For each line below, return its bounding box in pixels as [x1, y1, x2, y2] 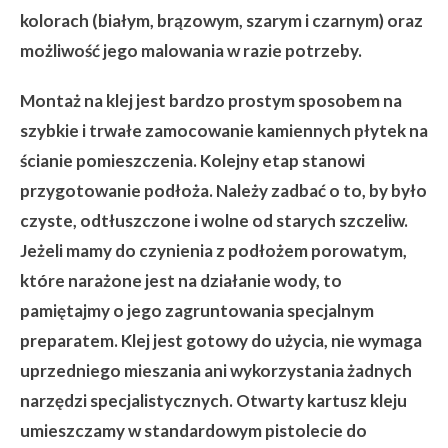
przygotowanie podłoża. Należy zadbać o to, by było [20, 179, 427, 201]
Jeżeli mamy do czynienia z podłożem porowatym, [20, 239, 407, 261]
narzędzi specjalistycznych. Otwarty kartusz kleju [20, 389, 407, 411]
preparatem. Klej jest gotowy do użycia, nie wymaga [20, 329, 422, 351]
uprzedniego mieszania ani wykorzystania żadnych [20, 359, 412, 381]
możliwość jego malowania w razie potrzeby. [20, 39, 362, 61]
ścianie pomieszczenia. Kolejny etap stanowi [20, 149, 365, 171]
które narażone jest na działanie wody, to [20, 269, 342, 291]
